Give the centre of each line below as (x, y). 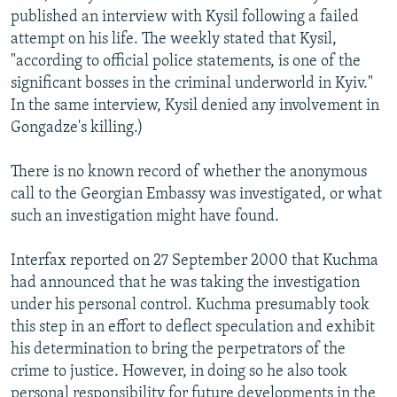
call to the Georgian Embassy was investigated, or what (196, 194)
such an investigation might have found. (145, 216)
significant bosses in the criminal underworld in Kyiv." (192, 83)
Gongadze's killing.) (77, 128)
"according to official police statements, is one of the (186, 61)
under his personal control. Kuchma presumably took (190, 305)
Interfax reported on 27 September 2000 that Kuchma (195, 261)
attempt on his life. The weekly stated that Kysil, (174, 39)
